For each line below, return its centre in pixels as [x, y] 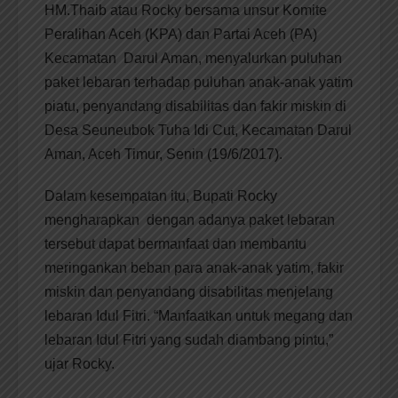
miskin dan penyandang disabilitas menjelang [189, 292]
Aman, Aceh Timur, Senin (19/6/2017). [163, 155]
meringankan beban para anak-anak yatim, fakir [194, 268]
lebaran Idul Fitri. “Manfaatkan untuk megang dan [199, 316]
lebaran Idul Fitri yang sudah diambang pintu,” [189, 340]
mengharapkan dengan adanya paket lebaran [190, 220]
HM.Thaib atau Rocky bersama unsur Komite [186, 11]
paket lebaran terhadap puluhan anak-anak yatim [199, 83]
